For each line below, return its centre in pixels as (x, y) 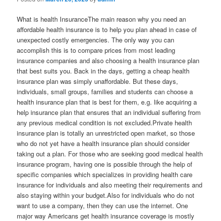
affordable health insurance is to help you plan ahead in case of (107, 30)
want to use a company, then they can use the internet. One (103, 206)
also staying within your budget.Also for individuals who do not (106, 195)
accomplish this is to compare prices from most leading (96, 50)
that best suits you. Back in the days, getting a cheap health (103, 71)
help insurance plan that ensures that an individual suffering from (109, 112)
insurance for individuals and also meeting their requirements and (110, 185)
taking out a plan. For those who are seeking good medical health (110, 154)
